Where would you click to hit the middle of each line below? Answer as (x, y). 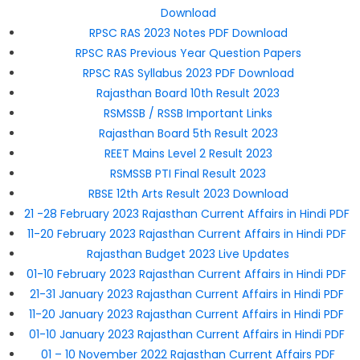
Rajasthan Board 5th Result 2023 (188, 133)
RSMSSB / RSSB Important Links (188, 113)
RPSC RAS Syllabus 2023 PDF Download (188, 73)
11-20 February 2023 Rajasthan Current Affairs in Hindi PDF (188, 234)
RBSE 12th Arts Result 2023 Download (188, 194)
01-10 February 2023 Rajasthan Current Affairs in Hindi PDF (188, 274)
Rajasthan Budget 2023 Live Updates (188, 254)
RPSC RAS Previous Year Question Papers (188, 53)
